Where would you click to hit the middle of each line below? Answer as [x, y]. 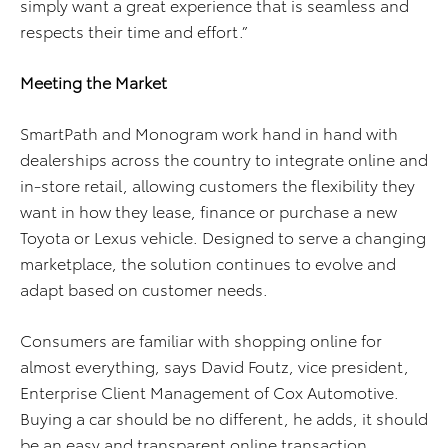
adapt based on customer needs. [144, 289]
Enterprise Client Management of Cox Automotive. [209, 392]
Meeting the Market [93, 82]
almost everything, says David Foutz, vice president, [214, 366]
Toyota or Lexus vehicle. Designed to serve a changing [223, 237]
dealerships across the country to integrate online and [224, 159]
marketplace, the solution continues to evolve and [208, 263]
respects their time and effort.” [134, 31]
